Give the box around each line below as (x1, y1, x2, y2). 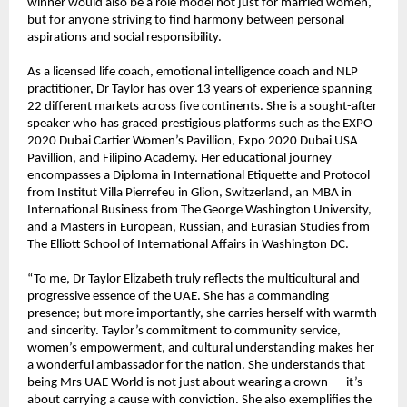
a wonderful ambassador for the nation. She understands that (27, 358, 365, 372)
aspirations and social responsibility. (27, 30, 224, 45)
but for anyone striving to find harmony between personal (27, 13, 344, 27)
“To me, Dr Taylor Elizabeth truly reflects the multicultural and (27, 272, 360, 286)
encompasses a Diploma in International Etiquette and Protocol (27, 168, 370, 183)
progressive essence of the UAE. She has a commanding (27, 289, 329, 303)
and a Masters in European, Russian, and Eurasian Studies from (27, 220, 370, 234)
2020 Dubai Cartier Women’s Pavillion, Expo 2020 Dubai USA (27, 134, 358, 148)
